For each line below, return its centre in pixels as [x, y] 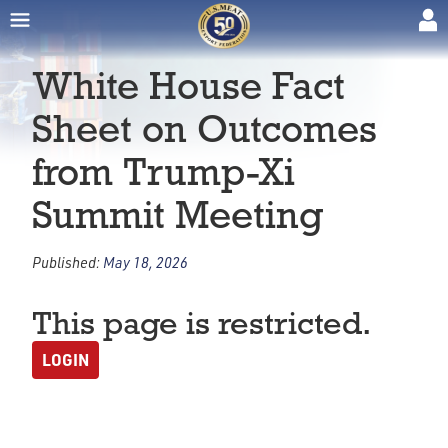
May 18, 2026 [145, 262]
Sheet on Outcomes [204, 128]
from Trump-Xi [163, 171]
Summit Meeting [177, 214]
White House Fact [188, 85]
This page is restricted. [201, 323]
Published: [67, 262]
